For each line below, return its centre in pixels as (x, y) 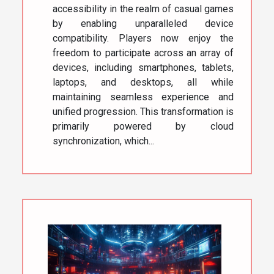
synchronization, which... (103, 141)
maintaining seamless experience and (143, 97)
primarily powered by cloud (143, 126)
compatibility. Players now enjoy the (143, 38)
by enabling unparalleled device (143, 23)
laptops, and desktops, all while (143, 82)
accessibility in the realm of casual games (143, 9)
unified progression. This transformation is (143, 111)
